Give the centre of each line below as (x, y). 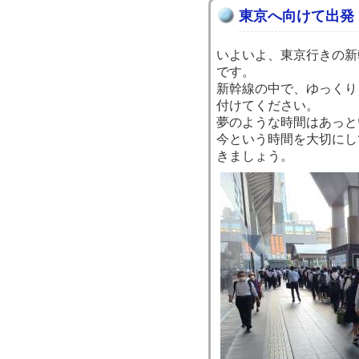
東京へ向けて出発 (296, 16)
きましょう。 (255, 156)
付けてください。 (268, 105)
